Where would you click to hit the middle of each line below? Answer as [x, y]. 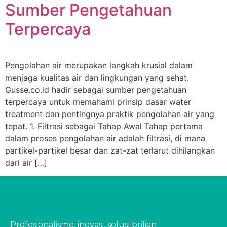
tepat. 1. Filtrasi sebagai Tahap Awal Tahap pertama [104, 126]
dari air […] [26, 163]
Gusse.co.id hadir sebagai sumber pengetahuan [96, 90]
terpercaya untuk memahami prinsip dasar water [98, 102]
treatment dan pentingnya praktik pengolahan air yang [110, 114]
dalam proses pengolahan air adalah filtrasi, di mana [105, 138]
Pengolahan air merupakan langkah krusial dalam [99, 65]
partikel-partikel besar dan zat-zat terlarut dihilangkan [110, 150]
